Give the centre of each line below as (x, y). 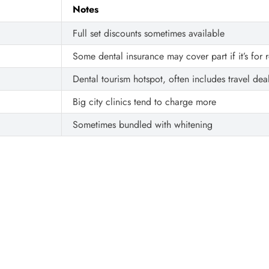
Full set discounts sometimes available (149, 33)
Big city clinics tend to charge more (144, 101)
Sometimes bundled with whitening (143, 124)
